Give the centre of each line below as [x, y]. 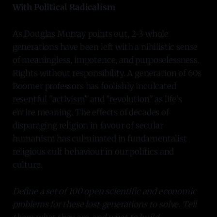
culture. [27, 164]
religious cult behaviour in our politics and [93, 151]
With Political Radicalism [64, 7]
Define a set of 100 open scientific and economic [104, 191]
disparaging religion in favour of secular [88, 125]
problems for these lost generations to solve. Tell [105, 204]
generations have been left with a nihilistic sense [105, 47]
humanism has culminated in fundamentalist [100, 138]
